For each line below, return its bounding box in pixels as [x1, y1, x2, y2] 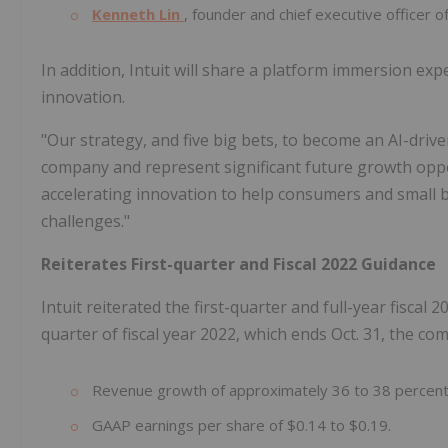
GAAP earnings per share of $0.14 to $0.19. [88, 415, 391, 436]
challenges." [41, 210, 130, 233]
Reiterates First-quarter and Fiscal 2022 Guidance [41, 253, 436, 276]
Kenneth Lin [92, 4, 184, 25]
